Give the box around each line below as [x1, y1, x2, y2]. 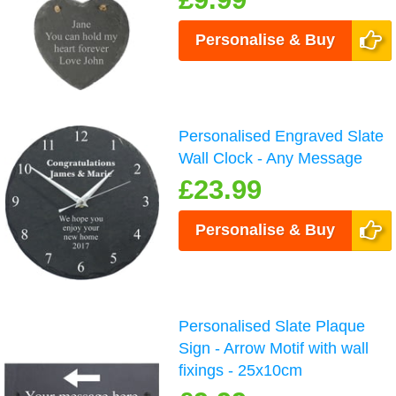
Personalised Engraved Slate [179, 127, 385, 146]
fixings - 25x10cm [179, 362, 303, 380]
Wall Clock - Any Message [179, 149, 363, 168]
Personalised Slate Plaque [179, 317, 366, 336]
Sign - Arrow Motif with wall [179, 339, 369, 358]
